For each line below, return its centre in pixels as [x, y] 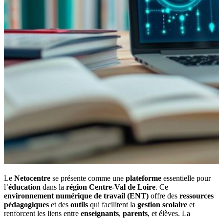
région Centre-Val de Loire [111, 187]
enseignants [100, 213]
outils [79, 205]
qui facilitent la [113, 205]
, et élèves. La [169, 213]
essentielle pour [186, 178]
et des [60, 205]
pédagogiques [26, 205]
